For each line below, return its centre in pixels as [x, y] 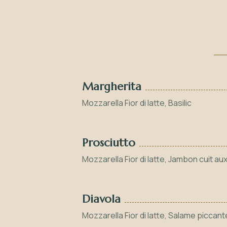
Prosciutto [109, 143]
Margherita [112, 86]
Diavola [101, 199]
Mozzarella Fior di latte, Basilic [137, 103]
